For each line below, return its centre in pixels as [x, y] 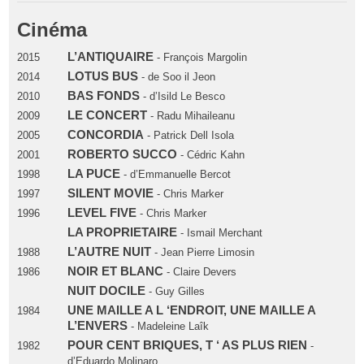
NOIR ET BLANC [115, 271]
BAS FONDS [103, 95]
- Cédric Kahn [210, 154]
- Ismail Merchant [219, 232]
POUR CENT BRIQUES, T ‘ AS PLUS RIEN [187, 345]
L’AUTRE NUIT [109, 251]
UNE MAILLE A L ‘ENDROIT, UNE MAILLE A [191, 310]
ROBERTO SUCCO [122, 154]
